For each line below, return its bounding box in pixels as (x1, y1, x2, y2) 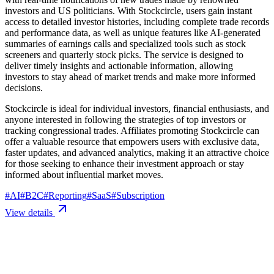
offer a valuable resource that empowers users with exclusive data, (5, 136, 259, 147)
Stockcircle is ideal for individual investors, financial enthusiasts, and (5, 103, 269, 114)
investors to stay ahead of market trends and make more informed (5, 71, 256, 82)
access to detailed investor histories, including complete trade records (5, 16, 269, 27)
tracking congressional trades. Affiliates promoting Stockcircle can (5, 125, 259, 136)
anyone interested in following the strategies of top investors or (5, 114, 246, 125)
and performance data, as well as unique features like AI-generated (5, 27, 261, 38)
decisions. (5, 82, 43, 93)
